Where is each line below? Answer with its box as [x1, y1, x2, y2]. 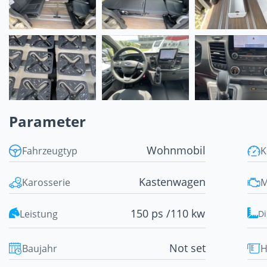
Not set [169, 241, 206, 256]
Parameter [9, 111, 86, 132]
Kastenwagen [138, 175, 206, 190]
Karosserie [22, 175, 70, 189]
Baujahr [22, 241, 57, 255]
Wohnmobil [146, 143, 206, 158]
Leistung [20, 207, 58, 221]
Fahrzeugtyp [22, 144, 77, 157]
